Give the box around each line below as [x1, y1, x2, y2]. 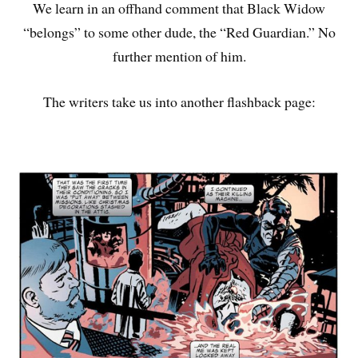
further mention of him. [112, 46, 246, 66]
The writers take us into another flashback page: [42, 92, 316, 112]
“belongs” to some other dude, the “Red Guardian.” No [22, 22, 336, 42]
